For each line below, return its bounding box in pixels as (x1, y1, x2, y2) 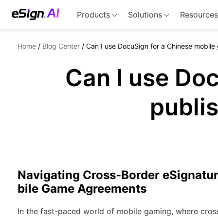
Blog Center (42, 42, 80, 50)
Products (76, 10, 110, 19)
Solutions (127, 10, 162, 19)
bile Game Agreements (18, 182, 146, 196)
